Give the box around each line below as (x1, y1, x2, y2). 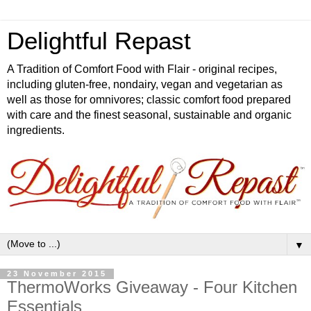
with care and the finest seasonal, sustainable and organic (7, 109, 292, 121)
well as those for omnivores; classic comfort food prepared (7, 94, 291, 106)
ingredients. (7, 124, 65, 136)
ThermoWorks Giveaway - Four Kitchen (7, 278, 297, 297)
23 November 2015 (7, 269, 107, 278)
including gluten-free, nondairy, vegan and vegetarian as (7, 78, 283, 90)
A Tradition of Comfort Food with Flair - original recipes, (7, 63, 277, 75)
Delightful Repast (7, 28, 191, 54)
